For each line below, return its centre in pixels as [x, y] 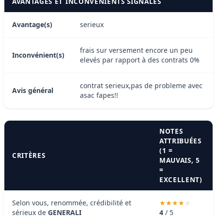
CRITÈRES [29, 155]
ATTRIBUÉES [180, 140]
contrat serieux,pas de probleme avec [141, 85]
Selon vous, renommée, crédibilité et [72, 202]
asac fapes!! [99, 95]
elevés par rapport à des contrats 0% [140, 60]
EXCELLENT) [181, 179]
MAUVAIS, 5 [180, 160]
